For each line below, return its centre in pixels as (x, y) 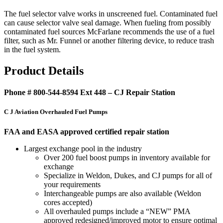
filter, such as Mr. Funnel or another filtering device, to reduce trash (109, 41)
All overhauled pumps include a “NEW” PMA (117, 211)
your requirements (72, 184)
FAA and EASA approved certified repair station (87, 131)
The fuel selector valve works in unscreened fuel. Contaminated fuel (111, 14)
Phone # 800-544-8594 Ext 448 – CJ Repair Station (90, 93)
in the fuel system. (32, 50)
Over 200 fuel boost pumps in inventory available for (127, 157)
